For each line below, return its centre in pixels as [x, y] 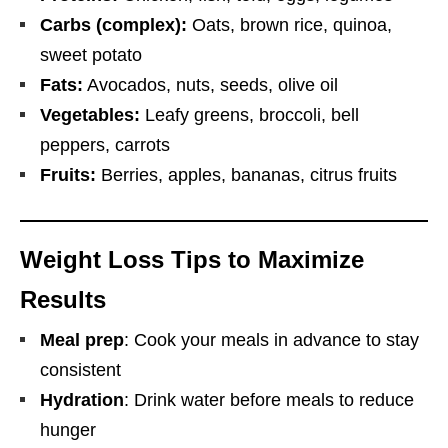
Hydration [82, 399]
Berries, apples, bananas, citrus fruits [246, 174]
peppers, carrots [105, 144]
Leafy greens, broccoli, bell [249, 114]
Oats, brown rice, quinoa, [289, 24]
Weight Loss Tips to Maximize [192, 259]
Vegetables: [90, 114]
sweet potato [91, 54]
